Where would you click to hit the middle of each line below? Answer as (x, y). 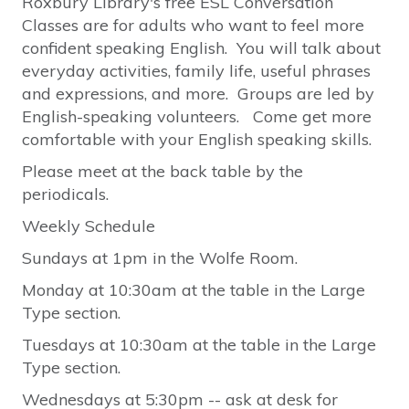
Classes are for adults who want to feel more (193, 26)
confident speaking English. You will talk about (201, 48)
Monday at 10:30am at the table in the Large (193, 290)
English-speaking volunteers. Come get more (196, 117)
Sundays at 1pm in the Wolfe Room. (159, 258)
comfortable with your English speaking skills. (196, 140)
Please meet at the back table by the (162, 172)
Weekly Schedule (88, 226)
